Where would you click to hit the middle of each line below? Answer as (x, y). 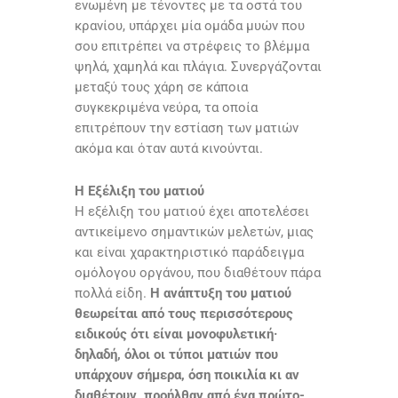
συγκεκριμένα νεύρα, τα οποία (166, 108)
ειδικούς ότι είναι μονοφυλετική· (176, 334)
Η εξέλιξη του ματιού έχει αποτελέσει (192, 212)
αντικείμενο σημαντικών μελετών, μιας (194, 232)
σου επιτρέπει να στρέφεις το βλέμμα (192, 47)
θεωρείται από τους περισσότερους (184, 314)
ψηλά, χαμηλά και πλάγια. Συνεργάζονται (198, 67)
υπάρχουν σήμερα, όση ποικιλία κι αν (187, 375)
